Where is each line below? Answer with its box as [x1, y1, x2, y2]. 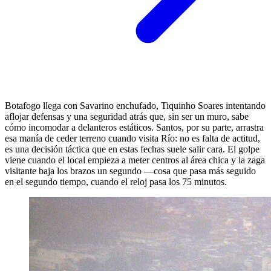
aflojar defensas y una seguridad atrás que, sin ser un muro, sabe [5, 111, 249, 122]
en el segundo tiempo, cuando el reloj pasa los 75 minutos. [5, 176, 227, 187]
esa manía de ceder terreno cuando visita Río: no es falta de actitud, [5, 132, 260, 143]
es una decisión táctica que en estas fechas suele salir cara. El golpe [5, 143, 260, 154]
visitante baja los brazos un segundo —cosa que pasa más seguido [5, 165, 256, 176]
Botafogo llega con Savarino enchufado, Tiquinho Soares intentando [5, 100, 266, 111]
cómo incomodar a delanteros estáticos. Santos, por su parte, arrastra [5, 122, 264, 132]
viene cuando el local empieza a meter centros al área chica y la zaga [5, 154, 265, 165]
